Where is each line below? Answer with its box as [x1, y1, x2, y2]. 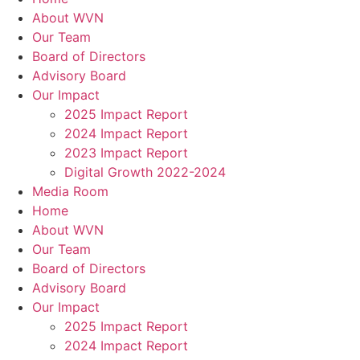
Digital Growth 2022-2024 [64, 164, 226, 181]
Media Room [32, 183, 108, 200]
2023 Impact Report [64, 145, 188, 162]
